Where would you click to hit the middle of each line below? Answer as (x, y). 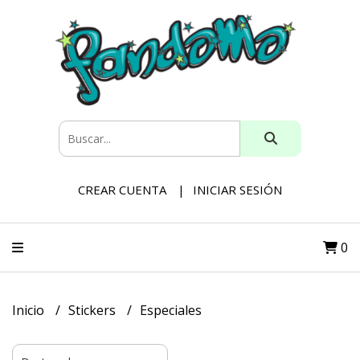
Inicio (30, 310)
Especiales (171, 310)
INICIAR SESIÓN (237, 190)
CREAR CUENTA (122, 190)
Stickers (94, 310)
